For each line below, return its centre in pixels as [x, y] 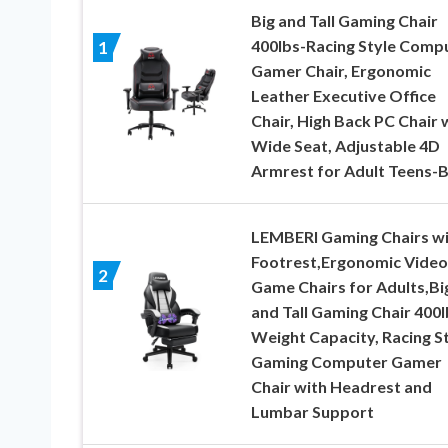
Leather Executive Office [343, 96]
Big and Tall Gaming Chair [344, 21]
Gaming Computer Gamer [346, 362]
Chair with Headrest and [341, 387]
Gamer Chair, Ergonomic [340, 71]
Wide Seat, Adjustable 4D [345, 146]
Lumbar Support [312, 412]
